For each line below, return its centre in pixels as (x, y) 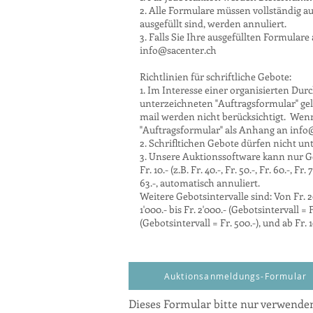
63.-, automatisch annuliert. (200, 183)
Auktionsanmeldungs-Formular (235, 276)
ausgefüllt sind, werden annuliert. (213, 23)
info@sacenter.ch (178, 50)
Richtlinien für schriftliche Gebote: (216, 77)
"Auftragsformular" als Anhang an (215, 130)
